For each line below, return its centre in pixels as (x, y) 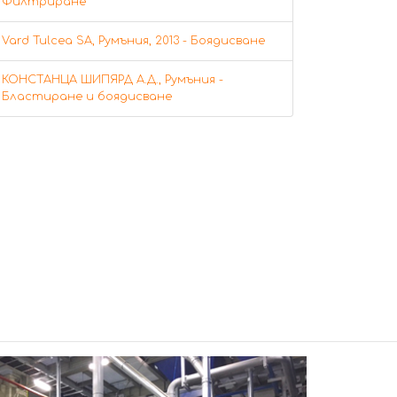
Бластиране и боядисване (87, 96)
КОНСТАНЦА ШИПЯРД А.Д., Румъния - (113, 79)
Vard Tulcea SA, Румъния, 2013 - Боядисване (133, 40)
